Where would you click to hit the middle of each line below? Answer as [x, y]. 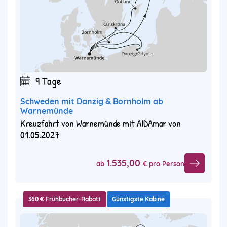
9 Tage [48, 81]
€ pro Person [164, 163]
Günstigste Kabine [138, 199]
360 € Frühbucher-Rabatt [65, 199]
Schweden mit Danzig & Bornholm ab [92, 102]
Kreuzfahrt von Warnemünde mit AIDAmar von [101, 123]
